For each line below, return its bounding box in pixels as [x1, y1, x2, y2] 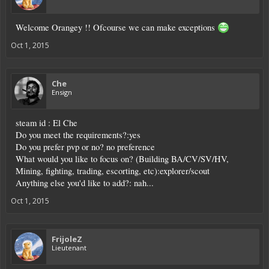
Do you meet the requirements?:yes [16, 128, 141, 141]
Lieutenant [52, 243, 86, 252]
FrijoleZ [52, 233, 82, 244]
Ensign [52, 87, 72, 97]
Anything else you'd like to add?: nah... [16, 177, 154, 189]
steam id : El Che [16, 116, 77, 128]
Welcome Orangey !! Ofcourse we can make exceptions [16, 21, 217, 33]
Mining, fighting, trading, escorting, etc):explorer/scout [16, 165, 210, 177]
